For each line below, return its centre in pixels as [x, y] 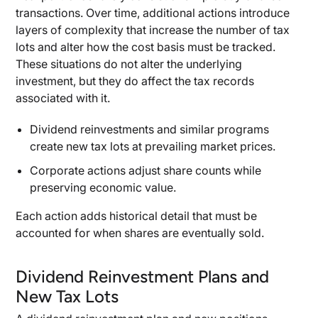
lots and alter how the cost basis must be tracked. [146, 47]
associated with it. [63, 98]
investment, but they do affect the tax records [135, 81]
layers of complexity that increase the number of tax [153, 30]
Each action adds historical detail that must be [137, 216]
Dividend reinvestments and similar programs [150, 129]
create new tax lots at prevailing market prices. [153, 146]
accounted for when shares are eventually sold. [140, 233]
